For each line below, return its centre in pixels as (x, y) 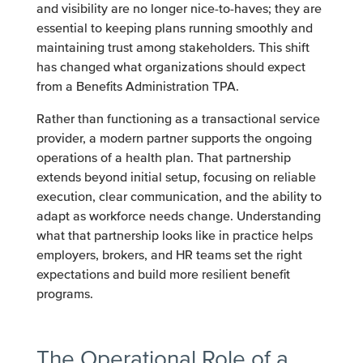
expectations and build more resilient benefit (163, 275)
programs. (64, 294)
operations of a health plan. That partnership (163, 158)
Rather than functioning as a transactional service (178, 119)
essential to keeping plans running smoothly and (174, 28)
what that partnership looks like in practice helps (174, 236)
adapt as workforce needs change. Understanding (178, 216)
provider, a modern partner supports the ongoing (174, 139)
